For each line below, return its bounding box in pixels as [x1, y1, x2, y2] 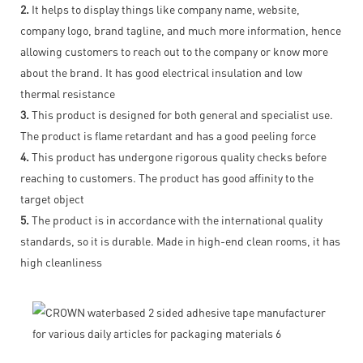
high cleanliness [20, 254, 102, 269]
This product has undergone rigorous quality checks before [29, 148, 327, 164]
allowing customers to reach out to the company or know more [20, 43, 328, 58]
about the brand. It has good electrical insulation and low [20, 64, 302, 79]
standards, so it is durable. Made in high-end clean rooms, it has [20, 233, 340, 248]
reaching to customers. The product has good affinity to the [20, 169, 314, 185]
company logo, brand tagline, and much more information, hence [20, 22, 341, 37]
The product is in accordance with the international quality [29, 211, 322, 227]
